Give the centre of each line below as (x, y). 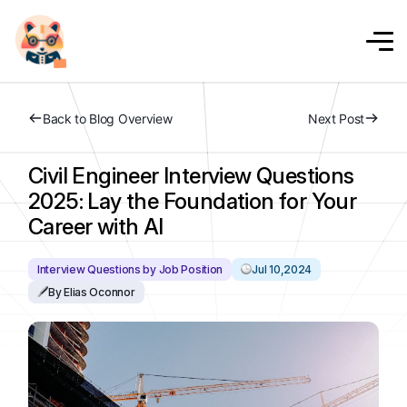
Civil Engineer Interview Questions (191, 176)
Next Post (336, 119)
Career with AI (96, 227)
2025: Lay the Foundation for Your (193, 201)
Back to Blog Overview (108, 119)
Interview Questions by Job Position (130, 269)
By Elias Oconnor (92, 292)
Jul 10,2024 (282, 269)
